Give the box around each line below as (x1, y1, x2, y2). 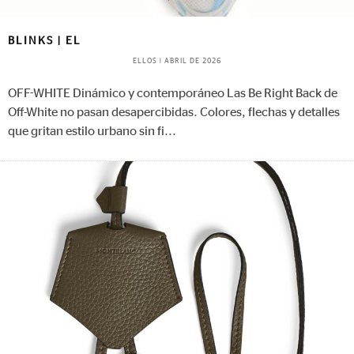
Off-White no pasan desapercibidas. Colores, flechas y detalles (8, 105, 340, 119)
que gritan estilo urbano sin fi (8, 124, 164, 137)
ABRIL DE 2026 (164, 58, 221, 66)
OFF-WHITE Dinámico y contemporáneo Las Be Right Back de (8, 86, 337, 100)
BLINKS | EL (8, 36, 81, 47)
